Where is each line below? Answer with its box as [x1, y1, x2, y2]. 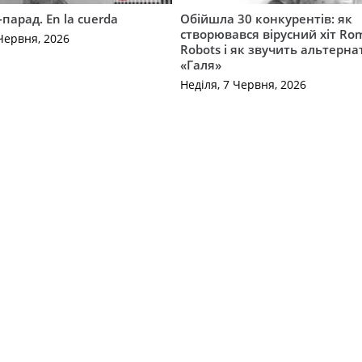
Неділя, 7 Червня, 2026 [180, 77, 307, 93]
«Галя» [180, 56, 222, 73]
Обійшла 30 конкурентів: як [180, 10, 353, 27]
